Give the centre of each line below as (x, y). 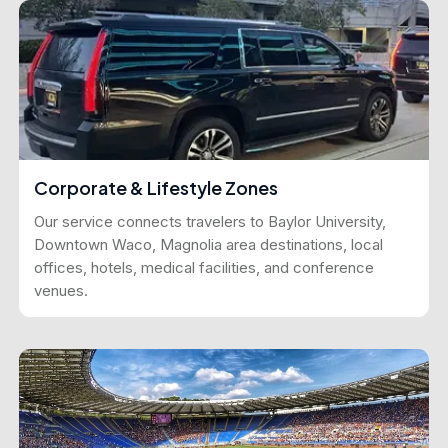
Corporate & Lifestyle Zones (156, 188)
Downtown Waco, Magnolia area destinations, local (208, 245)
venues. (61, 291)
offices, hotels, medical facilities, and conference (204, 268)
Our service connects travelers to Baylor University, (210, 222)
